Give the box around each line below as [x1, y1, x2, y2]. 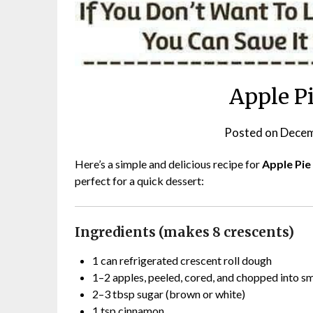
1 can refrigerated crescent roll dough [92, 253, 272, 267]
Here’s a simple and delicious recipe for [75, 156, 262, 170]
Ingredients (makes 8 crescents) [75, 224, 294, 240]
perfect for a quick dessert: [75, 173, 204, 187]
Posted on [224, 124, 281, 140]
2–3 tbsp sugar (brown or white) [92, 286, 245, 300]
